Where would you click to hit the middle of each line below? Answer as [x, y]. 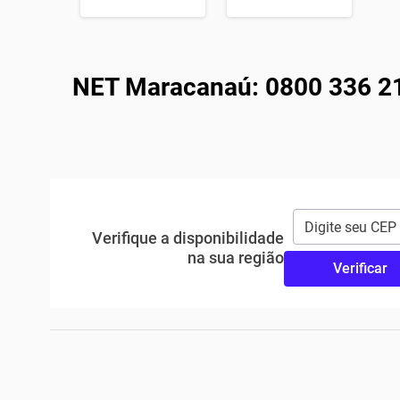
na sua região [235, 257]
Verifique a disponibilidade [187, 237]
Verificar [361, 268]
